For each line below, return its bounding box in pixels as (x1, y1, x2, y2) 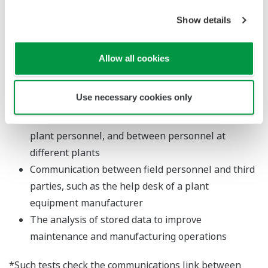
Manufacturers (9, 55, 77, 69)
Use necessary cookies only (76, 92, 192, 102)
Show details (176, 14, 232, 25)
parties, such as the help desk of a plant (30, 179, 209, 193)
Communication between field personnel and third (30, 163, 255, 176)
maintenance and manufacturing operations (30, 230, 227, 243)
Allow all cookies (99, 53, 169, 63)
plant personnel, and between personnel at (30, 129, 226, 143)
